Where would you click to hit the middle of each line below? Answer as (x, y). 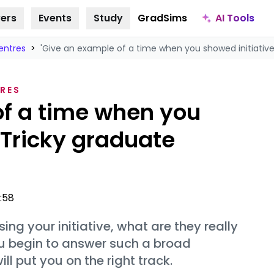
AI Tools (235, 18)
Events (55, 18)
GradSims (162, 18)
